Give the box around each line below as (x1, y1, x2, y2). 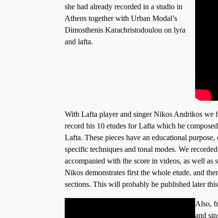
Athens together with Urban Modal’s (65, 14, 177, 22)
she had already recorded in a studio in (65, 2, 182, 11)
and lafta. (65, 37, 93, 46)
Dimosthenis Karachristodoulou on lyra (65, 25, 185, 34)
